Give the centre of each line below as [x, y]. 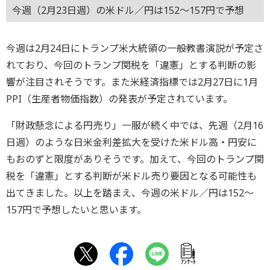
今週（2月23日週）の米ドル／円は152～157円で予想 [128, 11]
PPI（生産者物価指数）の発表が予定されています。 [119, 99]
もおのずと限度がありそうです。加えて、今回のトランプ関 [135, 159]
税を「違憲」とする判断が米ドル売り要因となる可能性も [131, 176]
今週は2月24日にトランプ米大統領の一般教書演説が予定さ [135, 48]
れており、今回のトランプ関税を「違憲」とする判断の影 [131, 65]
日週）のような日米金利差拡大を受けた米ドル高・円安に [131, 142]
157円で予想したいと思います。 [76, 209]
